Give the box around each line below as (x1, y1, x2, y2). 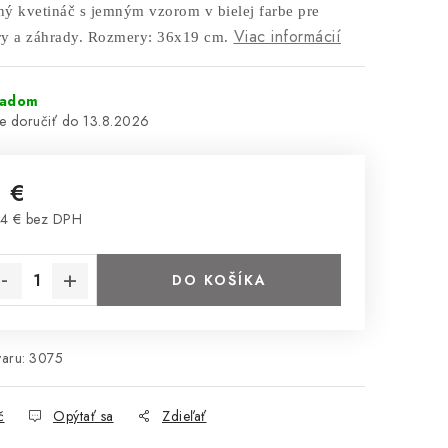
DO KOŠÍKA (171, 270, 267, 290)
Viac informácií (233, 25, 341, 48)
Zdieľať (162, 406, 207, 426)
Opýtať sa (53, 406, 114, 426)
